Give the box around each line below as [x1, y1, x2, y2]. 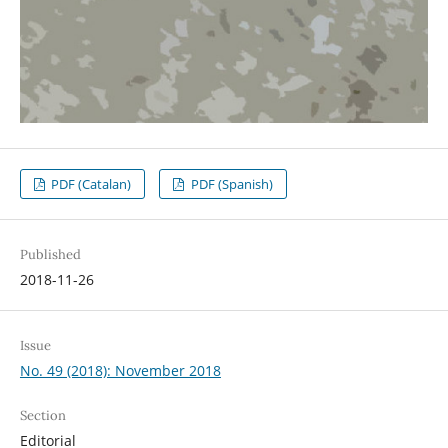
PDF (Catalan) [48, 175, 132, 194]
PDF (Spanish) [187, 175, 273, 194]
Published [19, 246, 81, 264]
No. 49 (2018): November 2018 [19, 361, 221, 381]
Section [19, 407, 66, 425]
